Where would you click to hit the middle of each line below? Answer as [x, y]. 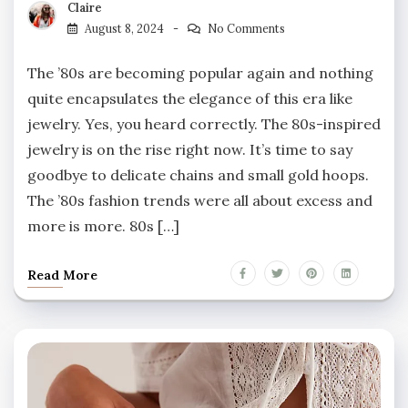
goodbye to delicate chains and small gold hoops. [198, 174]
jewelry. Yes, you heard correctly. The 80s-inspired [204, 123]
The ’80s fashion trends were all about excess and [200, 200]
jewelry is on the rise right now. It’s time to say [190, 149]
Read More [62, 275]
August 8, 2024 [124, 28]
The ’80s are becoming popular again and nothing [200, 72]
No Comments [246, 28]
